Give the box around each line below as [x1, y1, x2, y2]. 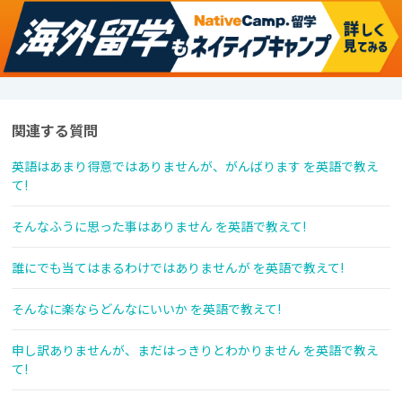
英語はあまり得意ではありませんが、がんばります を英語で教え [12, 157, 379, 176]
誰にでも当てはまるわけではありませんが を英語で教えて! [12, 258, 344, 277]
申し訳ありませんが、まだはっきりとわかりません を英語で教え [12, 341, 379, 360]
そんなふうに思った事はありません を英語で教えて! [12, 217, 306, 236]
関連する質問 [12, 119, 98, 142]
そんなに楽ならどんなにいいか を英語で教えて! [12, 300, 281, 319]
